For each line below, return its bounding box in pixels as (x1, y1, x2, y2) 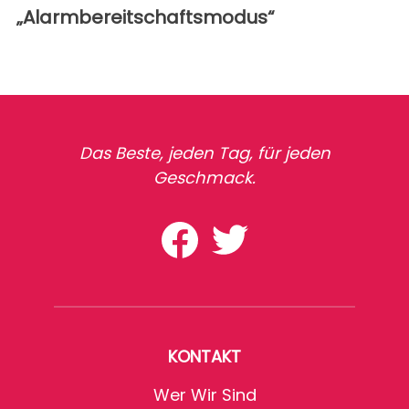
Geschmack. (153, 165, 256, 189)
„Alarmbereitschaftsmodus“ (16, 4, 275, 30)
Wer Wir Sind (152, 383, 257, 406)
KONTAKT (168, 344, 241, 368)
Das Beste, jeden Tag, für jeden (79, 141, 330, 164)
